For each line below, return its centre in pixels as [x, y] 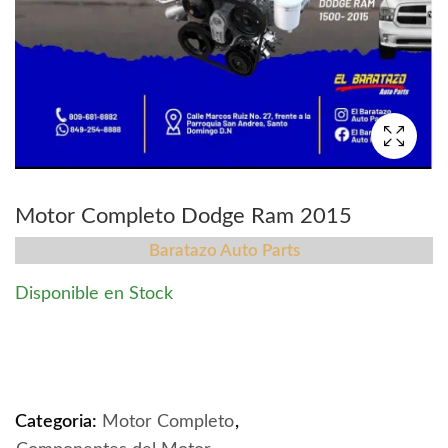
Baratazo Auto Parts [224, 251]
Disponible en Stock [94, 294]
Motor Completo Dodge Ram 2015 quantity [186, 348]
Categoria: [58, 422]
